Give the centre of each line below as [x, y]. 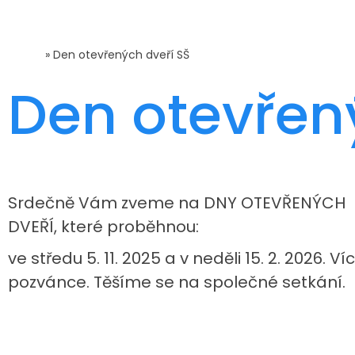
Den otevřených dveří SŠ [121, 55]
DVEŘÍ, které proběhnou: [103, 227]
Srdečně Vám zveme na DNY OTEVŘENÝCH [177, 203]
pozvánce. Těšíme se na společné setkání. [177, 282]
